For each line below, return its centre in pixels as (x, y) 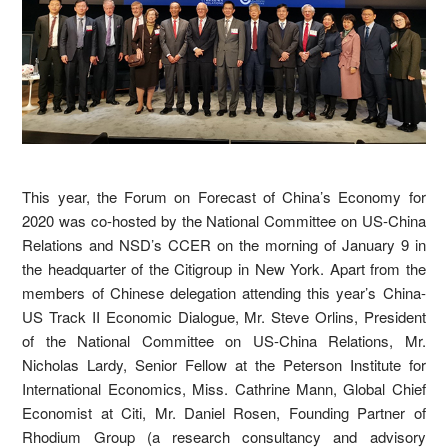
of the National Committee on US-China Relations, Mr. (224, 340)
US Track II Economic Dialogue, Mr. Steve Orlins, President (224, 316)
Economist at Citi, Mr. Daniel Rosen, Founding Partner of (224, 412)
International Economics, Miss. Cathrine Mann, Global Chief (224, 388)
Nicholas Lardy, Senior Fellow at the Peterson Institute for (224, 364)
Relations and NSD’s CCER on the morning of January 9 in (224, 244)
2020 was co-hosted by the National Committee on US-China (224, 220)
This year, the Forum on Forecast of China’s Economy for (224, 196)
